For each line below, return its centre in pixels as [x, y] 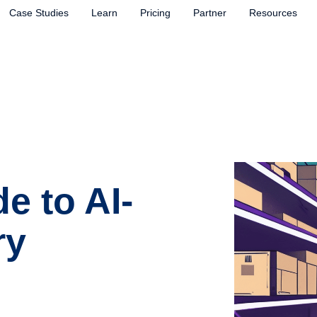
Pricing [155, 13]
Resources [273, 13]
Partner [209, 13]
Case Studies [39, 13]
